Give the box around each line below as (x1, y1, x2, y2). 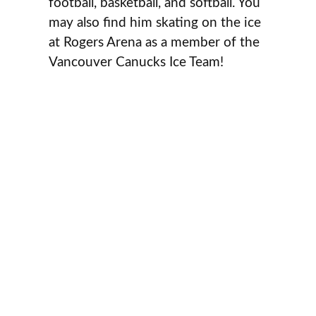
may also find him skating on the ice (49, 16, 262, 30)
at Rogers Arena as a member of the (49, 35, 260, 49)
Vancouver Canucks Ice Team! (49, 55, 224, 69)
